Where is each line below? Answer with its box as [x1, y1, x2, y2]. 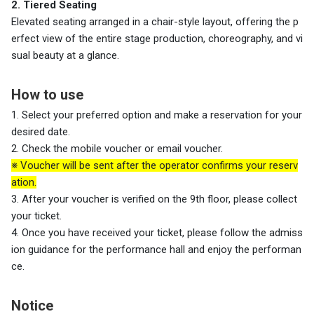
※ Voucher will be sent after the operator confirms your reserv [11, 159, 298, 172]
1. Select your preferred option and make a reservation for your [11, 109, 302, 122]
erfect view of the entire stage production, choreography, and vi [11, 32, 303, 46]
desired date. [11, 125, 70, 139]
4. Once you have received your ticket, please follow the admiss [11, 226, 303, 240]
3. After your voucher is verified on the [11, 193, 190, 206]
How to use [11, 86, 83, 104]
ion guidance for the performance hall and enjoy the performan [11, 243, 301, 257]
